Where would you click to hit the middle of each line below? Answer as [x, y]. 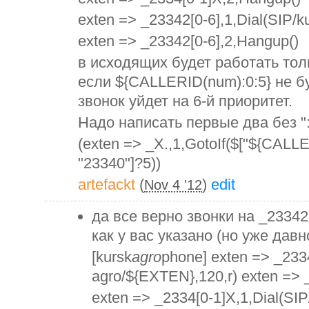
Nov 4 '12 [173, 185]
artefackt [107, 184]
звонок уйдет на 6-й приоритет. [185, 101]
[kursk [112, 257]
